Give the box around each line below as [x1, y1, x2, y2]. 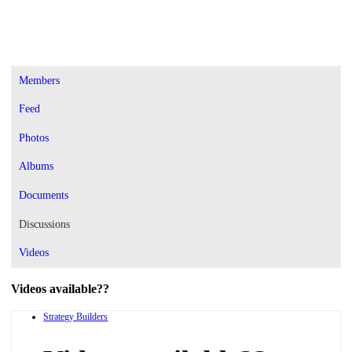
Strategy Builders [43, 310, 108, 322]
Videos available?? [11, 281, 110, 295]
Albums [19, 160, 54, 173]
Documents [19, 189, 69, 201]
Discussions [19, 218, 71, 230]
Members [19, 74, 60, 86]
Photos [19, 131, 49, 144]
